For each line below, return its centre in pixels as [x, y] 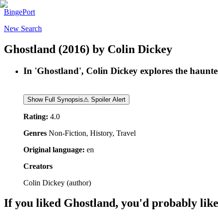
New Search [23, 28]
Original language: [54, 149]
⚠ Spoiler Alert [104, 99]
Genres [35, 133]
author [79, 182]
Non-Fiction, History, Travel [92, 133]
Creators [38, 166]
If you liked [34, 203]
